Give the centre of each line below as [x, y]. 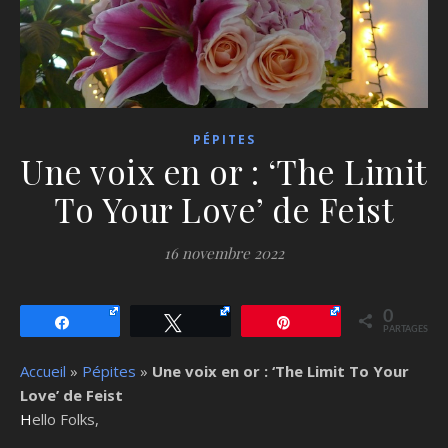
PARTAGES [405, 329]
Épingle [326, 321]
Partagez [109, 321]
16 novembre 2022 [224, 252]
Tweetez [218, 321]
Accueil [43, 370]
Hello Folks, [65, 418]
